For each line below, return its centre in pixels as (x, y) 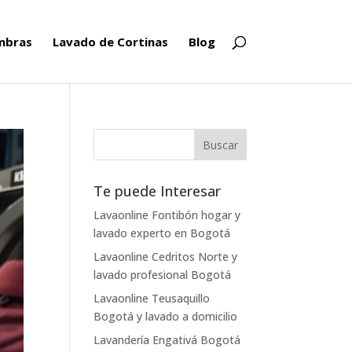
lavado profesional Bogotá (163, 275)
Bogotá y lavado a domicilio (166, 316)
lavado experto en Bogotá (162, 233)
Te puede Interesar (158, 191)
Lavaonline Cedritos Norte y (166, 257)
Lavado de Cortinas (110, 42)
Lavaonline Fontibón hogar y (167, 215)
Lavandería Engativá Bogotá (167, 340)
